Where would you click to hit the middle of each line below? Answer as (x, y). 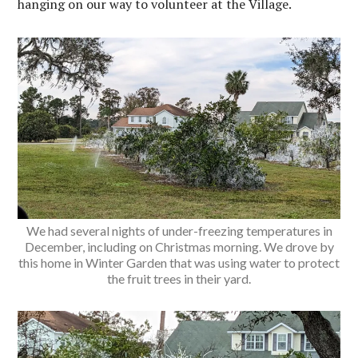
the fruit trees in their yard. (179, 278)
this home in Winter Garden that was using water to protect (179, 263)
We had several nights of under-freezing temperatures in (179, 231)
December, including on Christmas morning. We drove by (179, 247)
